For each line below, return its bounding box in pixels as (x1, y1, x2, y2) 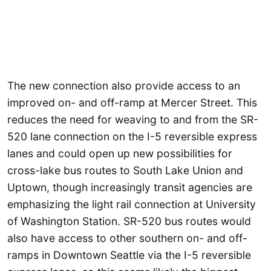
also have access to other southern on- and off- (7, 231, 247, 244)
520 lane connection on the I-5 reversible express (7, 129, 257, 143)
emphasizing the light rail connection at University (7, 197, 256, 211)
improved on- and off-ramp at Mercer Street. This (7, 96, 257, 109)
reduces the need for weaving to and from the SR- (7, 113, 258, 126)
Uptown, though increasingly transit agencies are (7, 180, 252, 194)
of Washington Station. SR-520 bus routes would (7, 214, 251, 227)
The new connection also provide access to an (7, 79, 240, 92)
